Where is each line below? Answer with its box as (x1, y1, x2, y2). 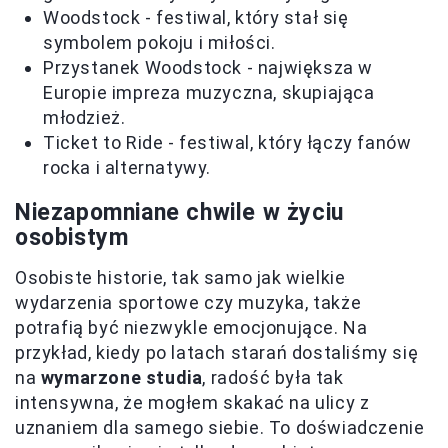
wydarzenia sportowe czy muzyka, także (15, 292, 362, 313)
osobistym (15, 224, 129, 251)
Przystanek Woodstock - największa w (43, 57, 374, 78)
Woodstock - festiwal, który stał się (43, 7, 349, 28)
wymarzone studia (40, 367, 203, 388)
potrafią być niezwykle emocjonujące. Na (15, 317, 368, 338)
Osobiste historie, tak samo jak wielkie (15, 267, 346, 288)
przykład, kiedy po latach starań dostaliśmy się (15, 342, 419, 363)
